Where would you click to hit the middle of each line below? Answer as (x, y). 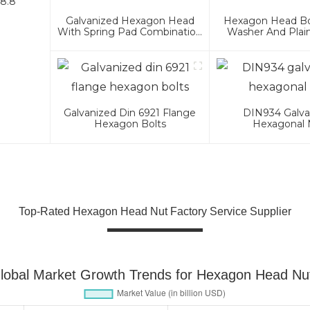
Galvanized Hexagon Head (130, 21)
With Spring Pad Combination (130, 32)
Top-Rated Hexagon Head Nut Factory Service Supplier (155, 212)
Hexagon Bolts (130, 124)
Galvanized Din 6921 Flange (130, 113)
